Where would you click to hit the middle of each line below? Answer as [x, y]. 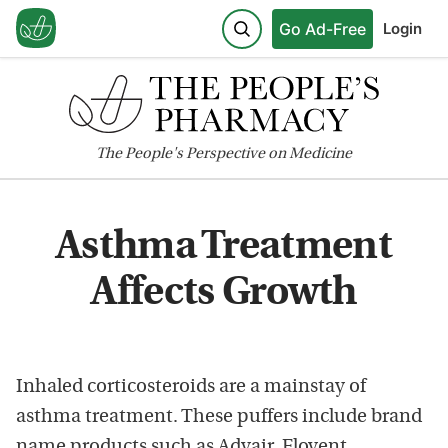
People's [154, 154]
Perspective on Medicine [267, 154]
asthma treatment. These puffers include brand [219, 417]
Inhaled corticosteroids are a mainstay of [191, 387]
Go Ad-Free [322, 28]
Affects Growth [224, 293]
